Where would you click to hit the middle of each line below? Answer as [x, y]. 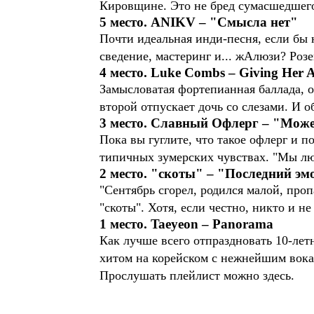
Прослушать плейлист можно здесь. [197, 275]
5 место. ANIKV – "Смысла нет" [199, 22]
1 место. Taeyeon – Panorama [186, 224]
